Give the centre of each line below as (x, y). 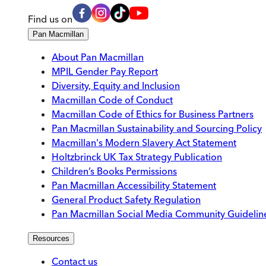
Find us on (50, 19)
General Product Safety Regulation (126, 200)
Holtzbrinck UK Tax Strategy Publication (137, 157)
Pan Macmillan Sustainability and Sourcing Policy (157, 129)
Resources (51, 239)
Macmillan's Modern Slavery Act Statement (144, 143)
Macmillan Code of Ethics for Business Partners (153, 114)
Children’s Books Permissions (114, 171)
